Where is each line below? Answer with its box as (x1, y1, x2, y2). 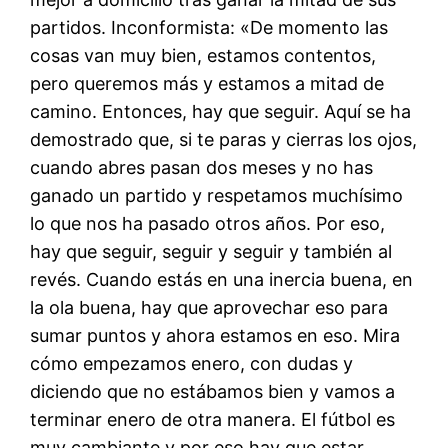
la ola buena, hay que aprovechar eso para (30, 296, 389, 318)
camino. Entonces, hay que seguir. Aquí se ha (30, 100, 412, 122)
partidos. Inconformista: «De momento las (30, 16, 389, 38)
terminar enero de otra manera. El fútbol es (30, 408, 396, 430)
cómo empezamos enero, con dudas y (30, 352, 354, 374)
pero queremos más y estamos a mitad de (30, 72, 385, 94)
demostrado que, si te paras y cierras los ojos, (30, 128, 418, 150)
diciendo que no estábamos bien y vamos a (30, 380, 396, 402)
